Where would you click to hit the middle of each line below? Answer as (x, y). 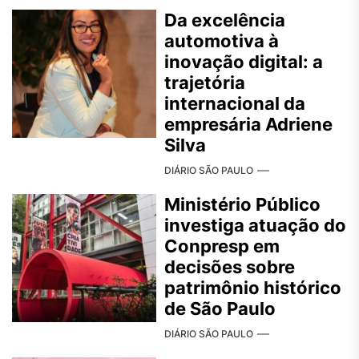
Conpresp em (222, 246)
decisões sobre (230, 267)
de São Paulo (220, 309)
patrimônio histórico (253, 288)
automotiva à (222, 41)
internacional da (235, 104)
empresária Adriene (248, 125)
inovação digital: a (244, 62)
